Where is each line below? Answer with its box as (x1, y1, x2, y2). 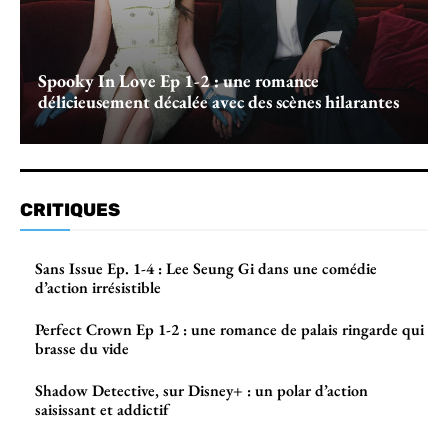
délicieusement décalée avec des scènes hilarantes (38, 90, 399, 114)
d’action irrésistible (35, 277, 161, 299)
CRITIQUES (20, 199, 120, 222)
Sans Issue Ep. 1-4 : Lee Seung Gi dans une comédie (35, 258, 377, 280)
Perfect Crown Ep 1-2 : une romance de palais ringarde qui (35, 319, 424, 341)
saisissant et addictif (35, 399, 169, 421)
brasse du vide (35, 338, 129, 360)
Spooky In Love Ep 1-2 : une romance (38, 69, 319, 93)
